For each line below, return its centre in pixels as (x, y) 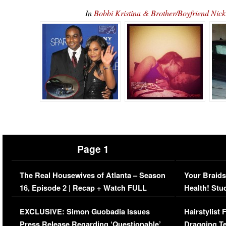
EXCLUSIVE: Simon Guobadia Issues (84, 211)
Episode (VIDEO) (49, 200)
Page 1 (93, 149)
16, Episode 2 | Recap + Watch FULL (83, 188)
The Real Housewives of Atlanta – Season (92, 175)
